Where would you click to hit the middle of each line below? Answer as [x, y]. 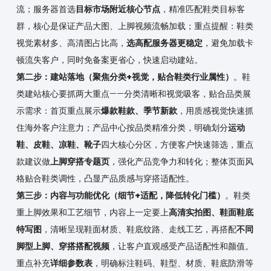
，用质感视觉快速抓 [215, 111]
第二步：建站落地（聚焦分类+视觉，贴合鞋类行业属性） [125, 77]
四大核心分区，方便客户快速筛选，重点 [177, 145]
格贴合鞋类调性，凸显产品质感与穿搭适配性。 [105, 179]
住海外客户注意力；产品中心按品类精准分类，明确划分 [122, 128]
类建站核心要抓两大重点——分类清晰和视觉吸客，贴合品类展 [133, 94]
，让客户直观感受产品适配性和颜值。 [181, 247]
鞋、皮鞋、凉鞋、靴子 [58, 145]
